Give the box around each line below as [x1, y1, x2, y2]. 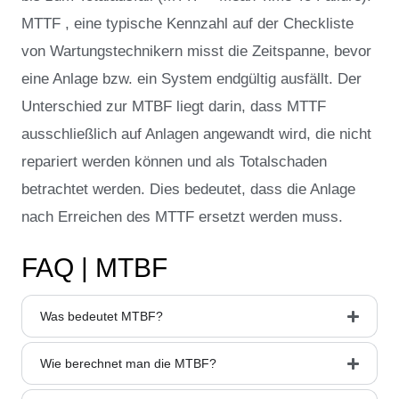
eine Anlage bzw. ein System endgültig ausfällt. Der [21, 69, 362, 87]
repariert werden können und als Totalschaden [21, 152, 327, 170]
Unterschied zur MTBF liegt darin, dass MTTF [21, 97, 326, 115]
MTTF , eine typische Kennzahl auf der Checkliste [21, 14, 354, 32]
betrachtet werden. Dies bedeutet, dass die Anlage [21, 180, 355, 198]
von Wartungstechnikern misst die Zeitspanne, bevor [21, 42, 371, 60]
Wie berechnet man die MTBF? [40, 355, 216, 370]
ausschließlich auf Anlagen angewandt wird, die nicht [21, 125, 371, 142]
